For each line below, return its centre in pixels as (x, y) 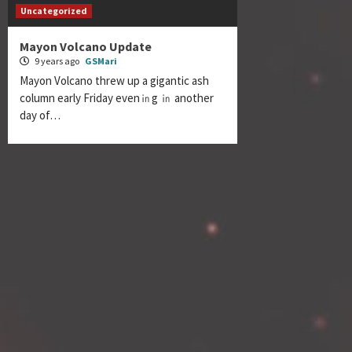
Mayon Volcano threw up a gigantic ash (114, 81)
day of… (40, 115)
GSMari (101, 61)
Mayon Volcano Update (86, 47)
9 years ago (57, 61)
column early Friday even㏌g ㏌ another (117, 98)
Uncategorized (54, 11)
